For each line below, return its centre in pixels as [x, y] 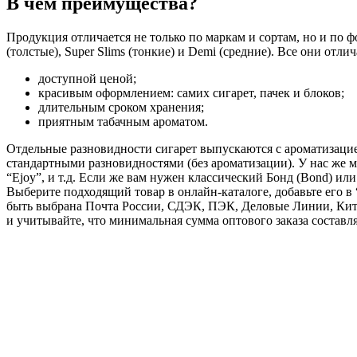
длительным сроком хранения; [121, 107]
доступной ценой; [87, 78]
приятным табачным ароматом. [123, 121]
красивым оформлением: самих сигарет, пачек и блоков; [191, 92]
